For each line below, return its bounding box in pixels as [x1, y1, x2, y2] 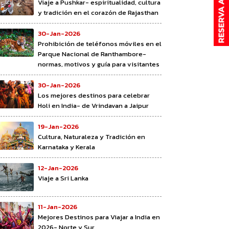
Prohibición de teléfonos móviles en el [38, 38, 162, 49]
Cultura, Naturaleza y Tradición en [38, 131, 145, 142]
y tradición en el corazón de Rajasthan [38, 7, 158, 17]
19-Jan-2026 [38, 121, 79, 131]
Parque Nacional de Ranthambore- [38, 49, 146, 59]
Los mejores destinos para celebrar [38, 90, 150, 100]
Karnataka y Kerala [38, 142, 95, 152]
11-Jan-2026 [38, 201, 77, 212]
